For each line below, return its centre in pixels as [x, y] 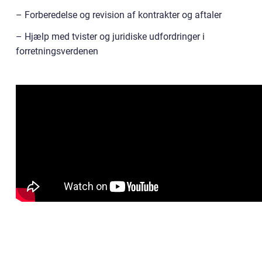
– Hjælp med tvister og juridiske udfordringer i [110, 37]
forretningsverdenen [57, 51]
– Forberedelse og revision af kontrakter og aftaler [119, 15]
